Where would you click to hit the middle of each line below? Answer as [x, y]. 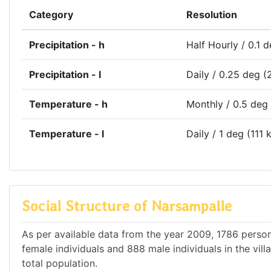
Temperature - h [68, 104]
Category [51, 15]
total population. [60, 263]
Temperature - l [67, 134]
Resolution [212, 15]
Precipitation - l [65, 75]
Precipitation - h [67, 45]
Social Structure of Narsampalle [127, 206]
